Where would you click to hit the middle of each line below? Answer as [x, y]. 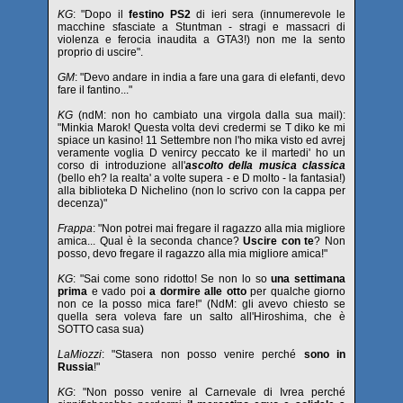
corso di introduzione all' [121, 166]
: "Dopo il [101, 14]
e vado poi [118, 291]
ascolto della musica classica [265, 166]
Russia [76, 367]
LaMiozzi [80, 354]
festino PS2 [160, 14]
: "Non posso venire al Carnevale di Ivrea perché [209, 392]
